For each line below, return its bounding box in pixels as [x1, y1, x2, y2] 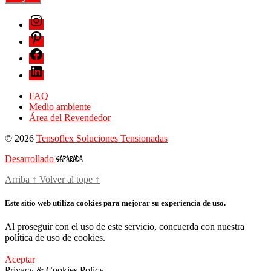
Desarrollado [5, 153, 56, 164]
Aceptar [5, 254, 35, 265]
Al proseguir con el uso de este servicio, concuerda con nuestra [5, 221, 244, 232]
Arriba [5, 174, 32, 184]
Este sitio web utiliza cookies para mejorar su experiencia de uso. [5, 198, 226, 207]
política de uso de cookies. [5, 232, 105, 243]
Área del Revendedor [29, 112, 111, 123]
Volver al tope [39, 174, 95, 184]
